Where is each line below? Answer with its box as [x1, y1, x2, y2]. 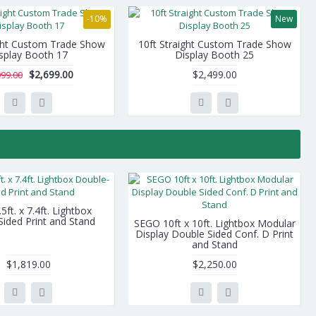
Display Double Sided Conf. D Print [135, 227, 293, 241]
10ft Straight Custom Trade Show [138, 37, 291, 51]
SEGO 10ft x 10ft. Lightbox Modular [133, 217, 296, 230]
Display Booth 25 [175, 48, 254, 61]
